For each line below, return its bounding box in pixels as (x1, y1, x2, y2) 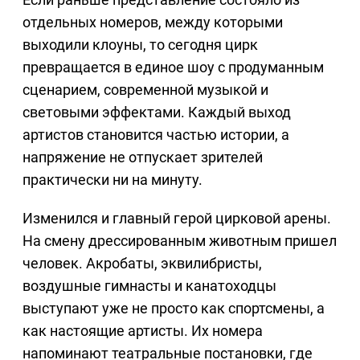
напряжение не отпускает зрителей (22, 148, 263, 166)
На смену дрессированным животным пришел (22, 231, 337, 249)
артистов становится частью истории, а (22, 125, 289, 143)
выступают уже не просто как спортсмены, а (22, 299, 325, 317)
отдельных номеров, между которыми (22, 13, 283, 31)
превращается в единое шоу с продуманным (22, 58, 324, 76)
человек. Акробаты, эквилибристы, (22, 254, 262, 272)
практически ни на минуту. (22, 170, 202, 188)
